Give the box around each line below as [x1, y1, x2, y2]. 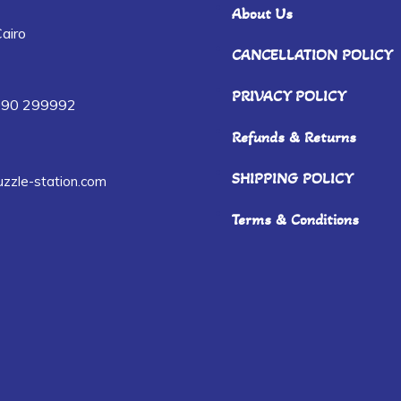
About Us [232, 3, 293, 23]
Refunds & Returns [232, 126, 356, 147]
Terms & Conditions [232, 209, 359, 229]
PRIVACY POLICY [232, 85, 346, 106]
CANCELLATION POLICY [232, 44, 393, 64]
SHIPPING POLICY [232, 167, 354, 188]
